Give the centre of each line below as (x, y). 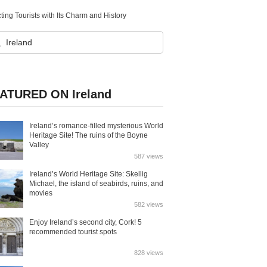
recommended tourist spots (73, 232)
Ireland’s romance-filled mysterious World (96, 126)
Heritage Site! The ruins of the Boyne (89, 135)
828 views (149, 253)
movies (41, 193)
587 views (149, 156)
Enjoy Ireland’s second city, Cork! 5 (86, 222)
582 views (149, 204)
